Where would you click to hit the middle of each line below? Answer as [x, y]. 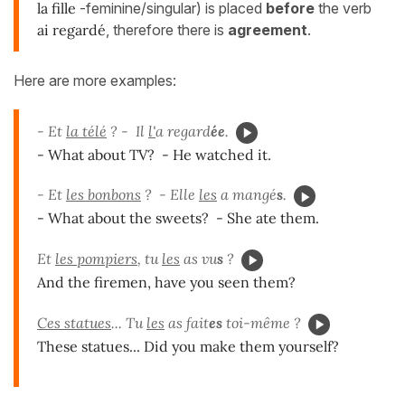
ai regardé [71, 29]
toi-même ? [262, 322]
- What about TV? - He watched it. [154, 154]
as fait [187, 322]
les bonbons [104, 195]
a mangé [247, 195]
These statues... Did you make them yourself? [188, 346]
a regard [183, 131]
